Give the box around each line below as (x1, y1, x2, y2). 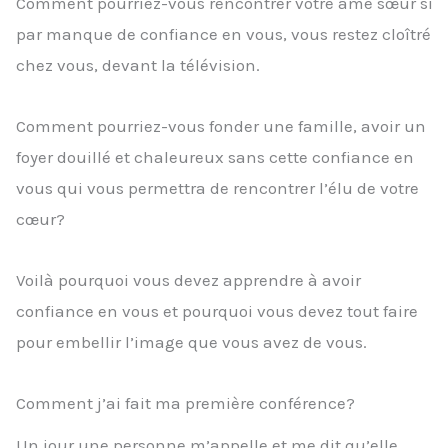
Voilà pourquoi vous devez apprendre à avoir (16, 269, 361, 290)
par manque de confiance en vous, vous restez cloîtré (16, 24, 431, 45)
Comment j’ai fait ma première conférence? (16, 392, 355, 413)
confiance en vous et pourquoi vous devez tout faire (16, 300, 418, 321)
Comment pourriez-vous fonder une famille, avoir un (16, 116, 426, 137)
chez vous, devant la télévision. (16, 55, 260, 76)
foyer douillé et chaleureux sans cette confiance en (16, 147, 414, 168)
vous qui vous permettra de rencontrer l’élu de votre (16, 178, 419, 199)
